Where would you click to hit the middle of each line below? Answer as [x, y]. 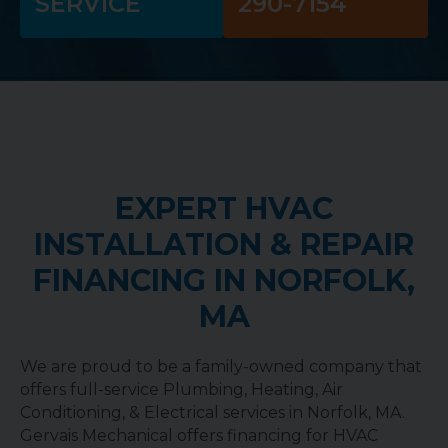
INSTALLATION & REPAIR [224, 244]
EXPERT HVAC [224, 208]
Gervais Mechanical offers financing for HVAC [199, 435]
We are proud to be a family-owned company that [221, 366]
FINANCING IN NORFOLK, [224, 280]
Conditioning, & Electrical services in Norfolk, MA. [212, 412]
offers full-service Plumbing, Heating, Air [181, 389]
